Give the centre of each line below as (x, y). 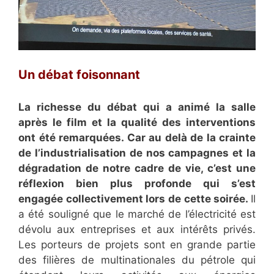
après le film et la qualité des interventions (137, 122)
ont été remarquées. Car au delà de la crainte (137, 137)
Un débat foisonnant (79, 75)
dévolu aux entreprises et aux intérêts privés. (137, 229)
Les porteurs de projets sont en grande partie (137, 244)
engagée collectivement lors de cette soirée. (135, 198)
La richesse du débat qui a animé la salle (137, 107)
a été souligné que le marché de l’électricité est (137, 214)
